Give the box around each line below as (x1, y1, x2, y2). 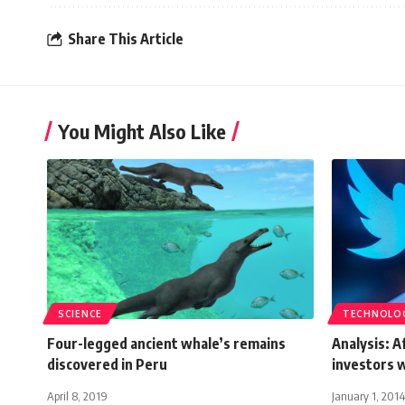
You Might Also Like (58, 118, 226, 144)
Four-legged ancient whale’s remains (47, 334, 286, 353)
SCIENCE (58, 307, 102, 319)
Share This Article (68, 30, 184, 49)
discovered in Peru (47, 354, 167, 373)
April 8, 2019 (47, 388, 108, 403)
